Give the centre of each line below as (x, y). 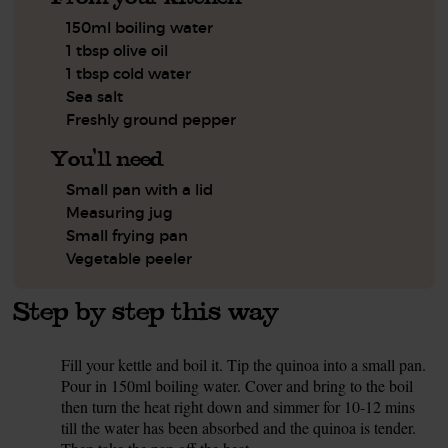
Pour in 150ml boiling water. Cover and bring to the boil (237, 385)
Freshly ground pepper (151, 119)
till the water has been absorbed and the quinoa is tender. (239, 427)
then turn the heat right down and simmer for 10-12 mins (238, 406)
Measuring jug (120, 212)
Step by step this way (146, 310)
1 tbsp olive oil (117, 50)
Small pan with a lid (140, 189)
